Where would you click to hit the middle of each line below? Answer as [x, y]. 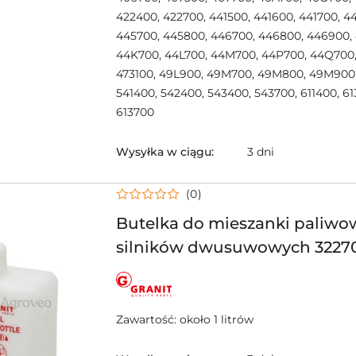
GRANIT [137, 298]
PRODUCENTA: [157, 287]
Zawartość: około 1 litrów [185, 319]
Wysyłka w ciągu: [165, 151]
